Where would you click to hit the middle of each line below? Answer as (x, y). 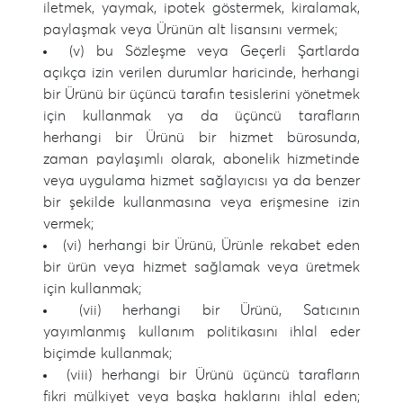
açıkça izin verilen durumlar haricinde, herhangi (201, 73)
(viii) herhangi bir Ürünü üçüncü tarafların (213, 375)
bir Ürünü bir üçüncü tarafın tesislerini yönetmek (201, 94)
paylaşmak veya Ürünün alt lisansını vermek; (190, 30)
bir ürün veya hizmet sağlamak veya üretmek (201, 267)
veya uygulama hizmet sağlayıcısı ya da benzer (201, 181)
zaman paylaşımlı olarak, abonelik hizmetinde (201, 159)
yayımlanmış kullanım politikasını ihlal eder (201, 332)
